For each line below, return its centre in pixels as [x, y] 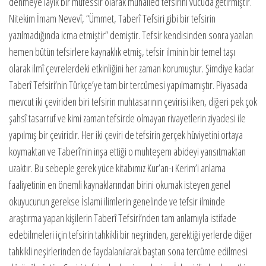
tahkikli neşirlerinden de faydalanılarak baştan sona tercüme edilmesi [128, 251]
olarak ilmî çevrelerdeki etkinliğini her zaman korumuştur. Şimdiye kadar [132, 69]
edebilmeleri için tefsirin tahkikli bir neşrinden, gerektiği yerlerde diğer [131, 235]
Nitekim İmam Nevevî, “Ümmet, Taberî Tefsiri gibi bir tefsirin [112, 19]
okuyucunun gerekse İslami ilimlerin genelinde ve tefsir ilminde [117, 202]
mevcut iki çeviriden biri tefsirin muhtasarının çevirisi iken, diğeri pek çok [133, 102]
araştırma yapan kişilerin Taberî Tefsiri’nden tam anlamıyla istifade [123, 218]
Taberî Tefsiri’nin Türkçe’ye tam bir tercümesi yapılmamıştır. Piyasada [128, 85]
